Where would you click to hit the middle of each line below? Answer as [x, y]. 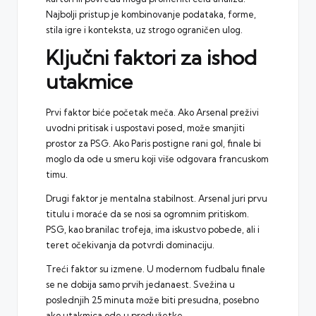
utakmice [89, 82]
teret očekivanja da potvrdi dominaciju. [130, 244]
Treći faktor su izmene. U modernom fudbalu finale [156, 268]
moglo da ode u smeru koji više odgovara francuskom [157, 158]
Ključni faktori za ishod [151, 58]
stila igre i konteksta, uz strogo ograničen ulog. [144, 30]
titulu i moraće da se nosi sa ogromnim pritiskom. [147, 213]
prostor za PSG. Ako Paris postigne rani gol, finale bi [153, 143]
